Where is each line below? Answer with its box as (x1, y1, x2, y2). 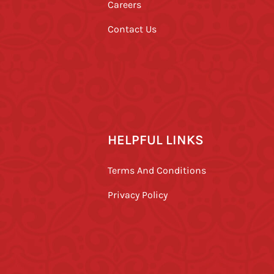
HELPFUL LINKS (108, 130, 204, 147)
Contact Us (108, 22, 157, 35)
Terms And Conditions (108, 163, 207, 176)
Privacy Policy (108, 188, 168, 201)
